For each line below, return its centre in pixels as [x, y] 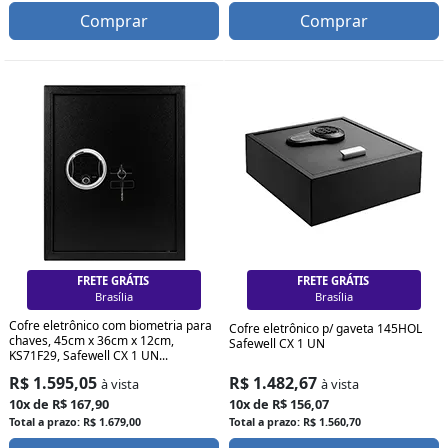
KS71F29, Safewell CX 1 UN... [88, 355]
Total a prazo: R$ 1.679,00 [75, 421]
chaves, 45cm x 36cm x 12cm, [91, 340]
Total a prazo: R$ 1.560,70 [295, 421]
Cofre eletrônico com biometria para [110, 325]
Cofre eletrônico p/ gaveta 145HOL [325, 328]
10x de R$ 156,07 [279, 403]
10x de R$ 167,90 [59, 403]
